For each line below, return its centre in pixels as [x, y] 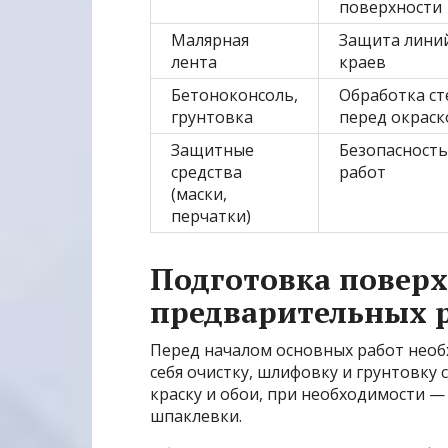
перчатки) [211, 216]
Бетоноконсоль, [234, 95]
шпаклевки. [196, 416]
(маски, [199, 194]
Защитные [212, 150]
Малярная [210, 40]
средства [206, 172]
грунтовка [212, 117]
